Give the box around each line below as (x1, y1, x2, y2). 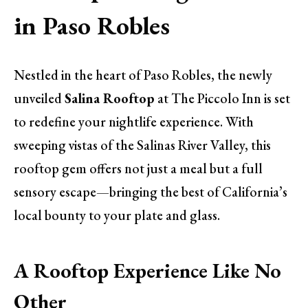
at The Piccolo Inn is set (155, 89, 290, 108)
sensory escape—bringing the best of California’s (14, 183, 287, 201)
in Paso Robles (14, 8, 170, 42)
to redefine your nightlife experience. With (14, 113, 254, 131)
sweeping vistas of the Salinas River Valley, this (14, 136, 271, 155)
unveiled (14, 89, 65, 108)
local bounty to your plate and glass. (14, 206, 220, 225)
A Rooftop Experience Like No (14, 256, 281, 284)
